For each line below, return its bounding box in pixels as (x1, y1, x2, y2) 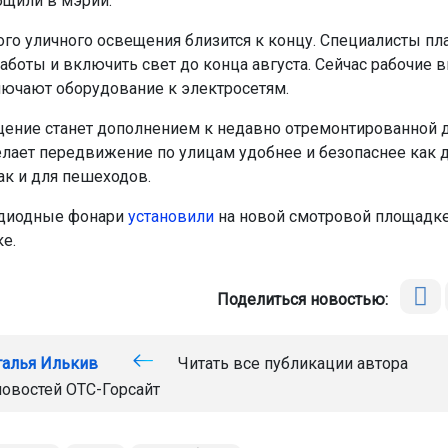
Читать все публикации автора (173, 354, 408, 374)
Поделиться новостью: (217, 290, 397, 310)
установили (127, 207, 214, 227)
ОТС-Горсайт (65, 380, 160, 400)
